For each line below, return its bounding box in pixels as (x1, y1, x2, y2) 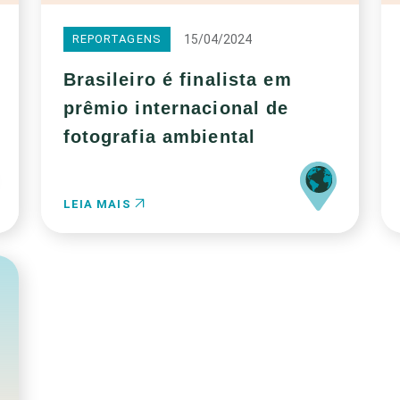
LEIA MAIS (62, 197, 135, 211)
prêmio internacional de (62, 98, 289, 118)
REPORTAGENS (71, 32, 162, 46)
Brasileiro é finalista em (62, 70, 292, 89)
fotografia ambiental (62, 127, 256, 146)
